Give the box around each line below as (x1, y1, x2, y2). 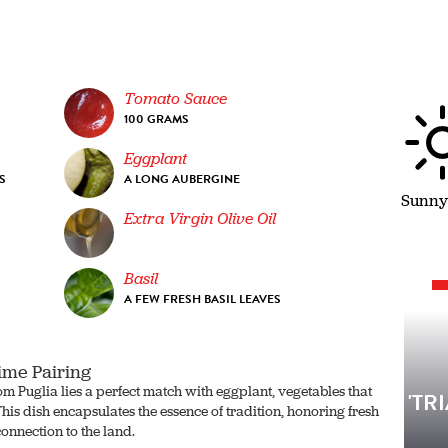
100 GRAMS (124, 109, 190, 128)
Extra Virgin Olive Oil (124, 207, 277, 229)
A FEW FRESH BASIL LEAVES (124, 289, 282, 308)
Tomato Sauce (124, 87, 228, 109)
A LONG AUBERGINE (124, 169, 241, 188)
